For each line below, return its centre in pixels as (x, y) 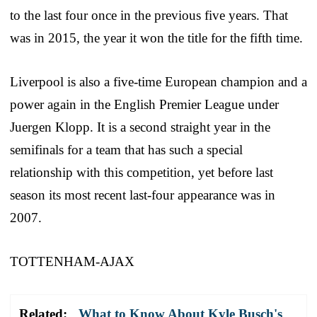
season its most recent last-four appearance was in (143, 195)
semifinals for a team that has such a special (126, 149)
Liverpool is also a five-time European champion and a (158, 81)
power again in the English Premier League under (144, 104)
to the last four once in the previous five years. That (149, 15)
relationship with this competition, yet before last (142, 172)
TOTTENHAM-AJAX (72, 261)
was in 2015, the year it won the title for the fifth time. (156, 38)
